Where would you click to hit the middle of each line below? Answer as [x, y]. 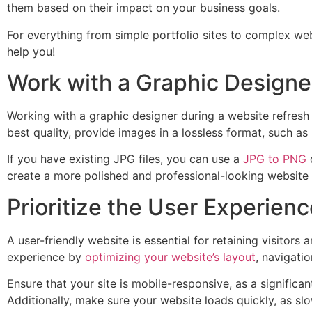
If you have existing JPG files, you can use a [125, 159]
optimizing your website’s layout [170, 257]
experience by [46, 257]
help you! [31, 51]
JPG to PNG [275, 159]
